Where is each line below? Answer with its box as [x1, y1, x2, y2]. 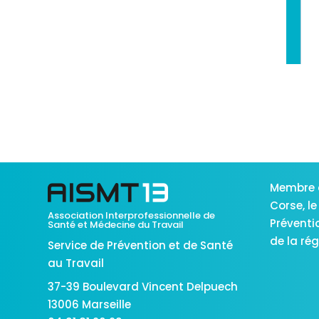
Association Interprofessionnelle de [48, 209, 216, 223]
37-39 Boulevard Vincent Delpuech [48, 279, 239, 295]
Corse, [269, 198, 308, 214]
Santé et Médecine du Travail [48, 218, 184, 232]
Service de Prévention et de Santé [48, 238, 234, 253]
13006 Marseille [48, 297, 132, 313]
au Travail [48, 256, 105, 271]
